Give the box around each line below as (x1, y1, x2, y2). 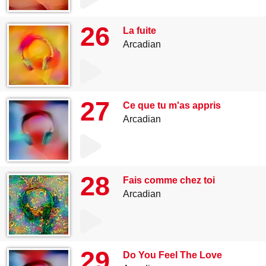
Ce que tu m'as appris (123, 100, 221, 110)
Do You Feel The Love (123, 250, 222, 260)
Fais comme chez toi (123, 175, 215, 185)
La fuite (123, 26, 156, 36)
